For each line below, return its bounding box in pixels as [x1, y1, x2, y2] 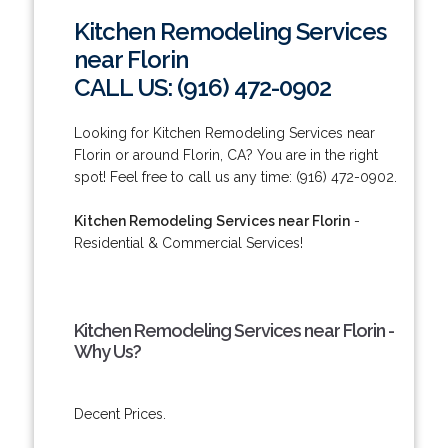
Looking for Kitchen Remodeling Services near [73, 124, 375, 141]
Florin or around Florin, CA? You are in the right [73, 146, 378, 163]
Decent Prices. [73, 405, 166, 422]
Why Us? [73, 340, 141, 362]
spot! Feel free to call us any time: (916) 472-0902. [73, 168, 397, 185]
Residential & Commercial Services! [73, 234, 303, 251]
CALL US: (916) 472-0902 [73, 72, 331, 102]
